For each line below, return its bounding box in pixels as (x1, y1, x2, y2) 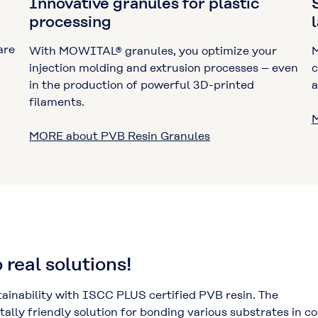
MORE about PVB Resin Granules (29, 128, 211, 143)
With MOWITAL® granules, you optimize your (29, 43, 278, 57)
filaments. (29, 94, 85, 109)
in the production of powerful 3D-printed (29, 77, 255, 92)
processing (29, 12, 112, 31)
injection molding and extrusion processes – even (29, 60, 299, 75)
